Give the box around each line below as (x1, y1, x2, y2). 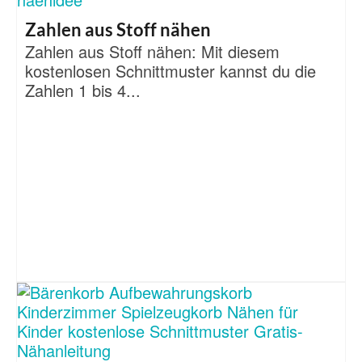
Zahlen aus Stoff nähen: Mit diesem (25, 39, 280, 63)
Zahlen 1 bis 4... (25, 78, 141, 102)
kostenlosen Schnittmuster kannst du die (25, 58, 316, 82)
